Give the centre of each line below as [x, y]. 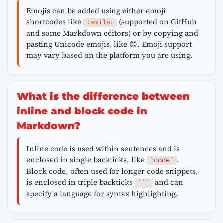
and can [168, 182]
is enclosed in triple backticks [80, 182]
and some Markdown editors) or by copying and [112, 33]
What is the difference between [103, 96]
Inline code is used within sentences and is [103, 148]
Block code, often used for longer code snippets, [112, 171]
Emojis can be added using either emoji [96, 10]
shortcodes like [55, 21]
